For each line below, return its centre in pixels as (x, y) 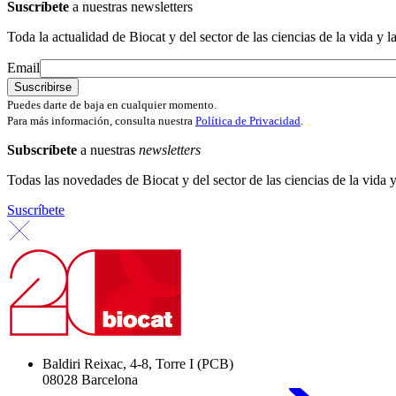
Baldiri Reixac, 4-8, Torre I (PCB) (138, 364)
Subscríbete (42, 150)
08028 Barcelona (90, 380)
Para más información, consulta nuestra (101, 121)
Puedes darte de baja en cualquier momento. (112, 105)
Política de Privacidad (248, 121)
